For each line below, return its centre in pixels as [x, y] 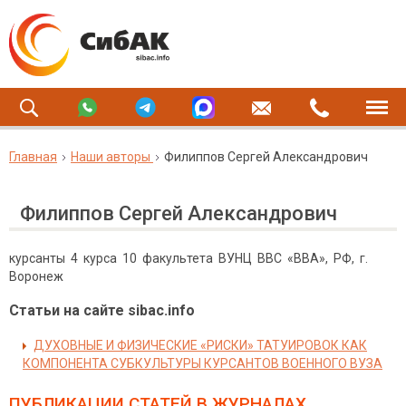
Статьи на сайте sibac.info [102, 310]
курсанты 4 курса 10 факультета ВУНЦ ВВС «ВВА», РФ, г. [190, 258]
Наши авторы [111, 157]
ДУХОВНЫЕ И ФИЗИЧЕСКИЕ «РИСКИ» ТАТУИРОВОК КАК [200, 345]
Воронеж [36, 276]
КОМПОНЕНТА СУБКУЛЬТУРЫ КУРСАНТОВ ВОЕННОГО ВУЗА [203, 363]
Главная [33, 157]
